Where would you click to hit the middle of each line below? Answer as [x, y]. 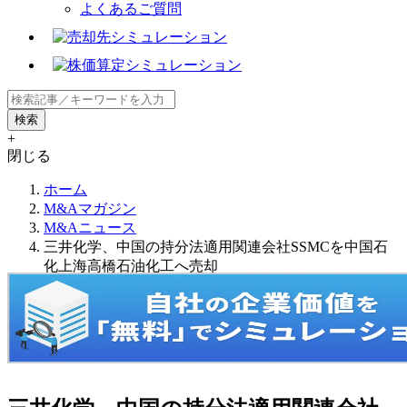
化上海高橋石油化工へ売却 [131, 265]
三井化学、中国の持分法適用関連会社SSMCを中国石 [216, 246]
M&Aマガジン [90, 208]
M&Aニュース [90, 227]
